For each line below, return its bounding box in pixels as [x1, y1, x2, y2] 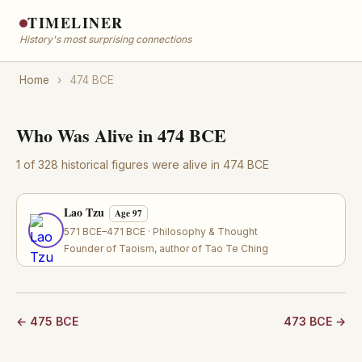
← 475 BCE [16, 314, 78, 328]
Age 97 [115, 207, 142, 220]
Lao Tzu [64, 204, 104, 221]
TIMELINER [27, 12, 124, 33]
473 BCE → [284, 314, 346, 328]
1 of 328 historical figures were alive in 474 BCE [16, 158, 269, 171]
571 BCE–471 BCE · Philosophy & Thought [64, 225, 258, 238]
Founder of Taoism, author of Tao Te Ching [64, 242, 268, 255]
